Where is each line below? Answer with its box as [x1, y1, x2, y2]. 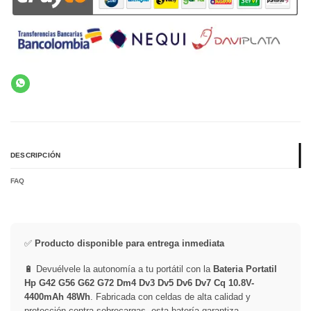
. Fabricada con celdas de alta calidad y [90, 292, 251, 303]
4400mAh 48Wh [24, 292, 90, 303]
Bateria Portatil [213, 264, 277, 275]
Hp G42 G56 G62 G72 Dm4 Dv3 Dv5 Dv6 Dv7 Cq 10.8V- [24, 278, 254, 289]
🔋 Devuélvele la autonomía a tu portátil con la [24, 264, 213, 275]
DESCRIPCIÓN [10, 151, 61, 159]
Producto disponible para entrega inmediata [35, 238, 224, 249]
